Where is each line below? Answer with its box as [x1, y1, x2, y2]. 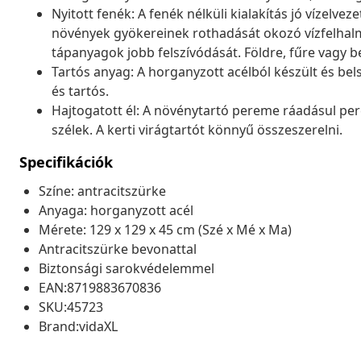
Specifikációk [19, 151, 113, 172]
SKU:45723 [39, 297, 103, 316]
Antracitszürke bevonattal [39, 239, 197, 258]
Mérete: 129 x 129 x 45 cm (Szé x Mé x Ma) [39, 220, 292, 239]
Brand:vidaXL [39, 317, 118, 335]
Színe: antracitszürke [39, 181, 166, 200]
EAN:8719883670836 [39, 278, 161, 297]
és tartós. [52, 81, 109, 100]
